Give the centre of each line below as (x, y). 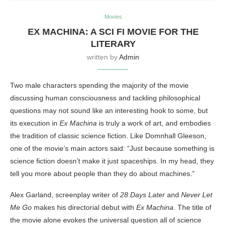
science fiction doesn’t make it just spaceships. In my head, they (112, 161)
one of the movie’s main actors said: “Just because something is (112, 149)
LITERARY (113, 44)
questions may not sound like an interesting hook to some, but (109, 111)
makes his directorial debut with (84, 208)
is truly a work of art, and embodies (154, 123)
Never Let (197, 195)
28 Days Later (143, 195)
